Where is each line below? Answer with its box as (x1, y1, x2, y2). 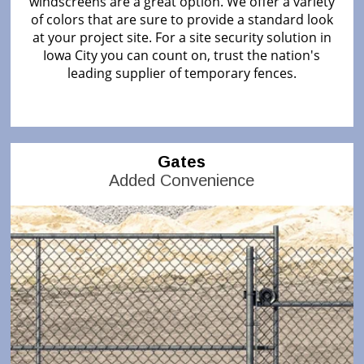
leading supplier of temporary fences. (67, 63, 297, 82)
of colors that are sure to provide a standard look (30, 10, 333, 28)
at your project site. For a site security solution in (32, 28, 331, 46)
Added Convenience (109, 171, 255, 189)
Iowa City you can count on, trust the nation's (43, 45, 321, 64)
